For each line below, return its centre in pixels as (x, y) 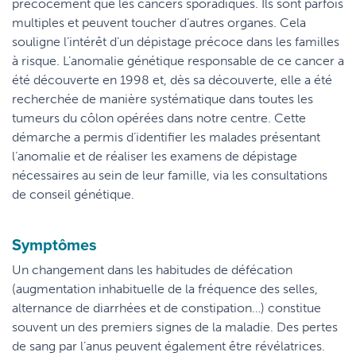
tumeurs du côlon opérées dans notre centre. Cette (159, 118)
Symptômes (54, 244)
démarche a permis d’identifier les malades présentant (166, 137)
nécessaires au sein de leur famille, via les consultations (170, 175)
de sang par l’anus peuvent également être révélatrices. (168, 346)
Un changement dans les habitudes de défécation (152, 270)
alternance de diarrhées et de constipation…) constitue (166, 308)
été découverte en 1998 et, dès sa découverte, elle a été (172, 80)
